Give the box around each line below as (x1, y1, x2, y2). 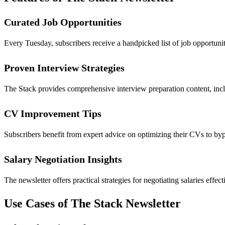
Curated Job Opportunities (4, 16, 122, 28)
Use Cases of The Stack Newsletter (4, 197, 181, 210)
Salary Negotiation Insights (4, 153, 122, 165)
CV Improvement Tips (4, 107, 101, 119)
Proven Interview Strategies (4, 62, 125, 73)
